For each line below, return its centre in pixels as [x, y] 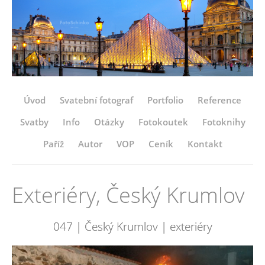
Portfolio [165, 100]
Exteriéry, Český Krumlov [128, 195]
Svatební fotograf [96, 100]
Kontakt [205, 144]
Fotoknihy [224, 122]
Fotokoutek [163, 122]
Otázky [109, 122]
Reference [219, 100]
